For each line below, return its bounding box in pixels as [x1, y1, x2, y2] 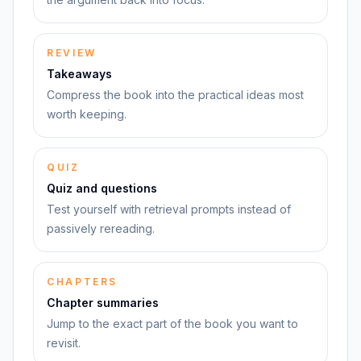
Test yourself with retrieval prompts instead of [47, 202, 291, 216]
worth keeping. [47, 107, 127, 121]
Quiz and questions [47, 181, 157, 195]
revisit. [47, 336, 81, 350]
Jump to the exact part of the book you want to [47, 317, 298, 330]
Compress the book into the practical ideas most [47, 88, 304, 102]
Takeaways [47, 67, 112, 81]
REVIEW [47, 47, 97, 59]
